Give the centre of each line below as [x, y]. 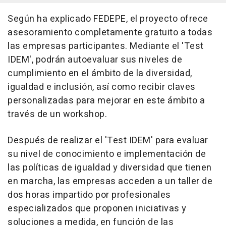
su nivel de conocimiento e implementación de [107, 154]
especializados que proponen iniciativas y [97, 208]
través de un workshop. [57, 114]
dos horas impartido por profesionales [89, 195]
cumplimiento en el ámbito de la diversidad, [100, 73]
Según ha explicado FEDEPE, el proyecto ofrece [108, 19]
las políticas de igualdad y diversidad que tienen [110, 167]
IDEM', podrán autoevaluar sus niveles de [95, 60]
